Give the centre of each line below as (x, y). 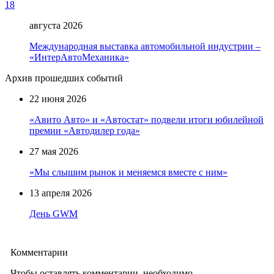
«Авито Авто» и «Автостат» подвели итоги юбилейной (146, 119)
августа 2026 (56, 25)
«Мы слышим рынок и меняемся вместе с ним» (128, 172)
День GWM (54, 213)
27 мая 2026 (54, 151)
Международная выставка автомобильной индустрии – (145, 46)
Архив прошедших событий (64, 78)
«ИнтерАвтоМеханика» (79, 57)
